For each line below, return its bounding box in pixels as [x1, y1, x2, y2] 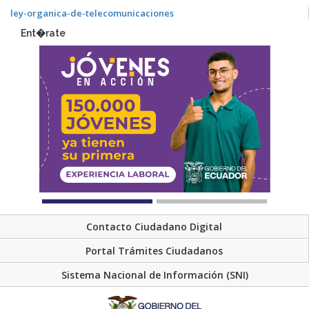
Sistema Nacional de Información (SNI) [61, 268, 248, 281]
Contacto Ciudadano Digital [86, 219, 222, 233]
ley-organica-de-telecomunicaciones [10, 6, 174, 19]
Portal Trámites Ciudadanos [86, 243, 223, 257]
